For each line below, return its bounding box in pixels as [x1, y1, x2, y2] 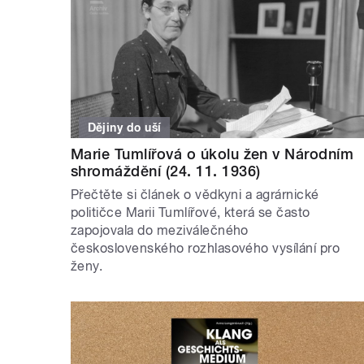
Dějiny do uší [87, 121, 162, 135]
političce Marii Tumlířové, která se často [71, 205, 310, 221]
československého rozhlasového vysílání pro [71, 240, 340, 257]
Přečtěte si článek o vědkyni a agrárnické [71, 187, 319, 203]
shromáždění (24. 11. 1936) [71, 162, 261, 180]
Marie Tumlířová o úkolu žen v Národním [71, 145, 354, 163]
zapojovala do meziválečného [71, 223, 249, 239]
